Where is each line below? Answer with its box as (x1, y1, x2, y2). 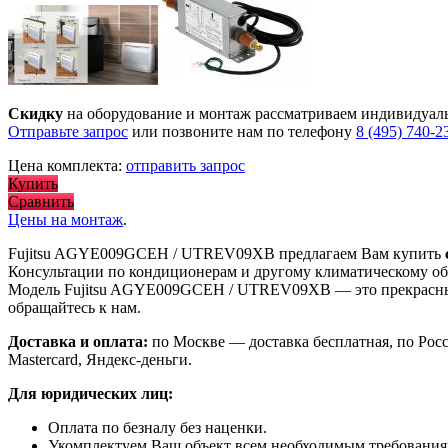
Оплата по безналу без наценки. (48, 419, 267, 437)
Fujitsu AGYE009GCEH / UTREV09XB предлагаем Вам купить (8, 245, 445, 263)
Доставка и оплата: (8, 333, 148, 351)
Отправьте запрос (8, 123, 128, 141)
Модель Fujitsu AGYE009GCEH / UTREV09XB (8, 281, 335, 299)
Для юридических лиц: (8, 385, 173, 403)
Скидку (8, 105, 63, 123)
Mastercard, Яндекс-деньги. (8, 351, 192, 369)
